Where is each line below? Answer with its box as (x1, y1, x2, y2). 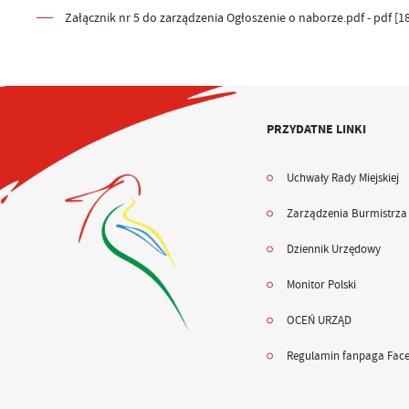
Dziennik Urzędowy (286, 241, 381, 257)
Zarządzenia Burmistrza (286, 205, 407, 221)
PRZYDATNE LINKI (267, 121, 367, 139)
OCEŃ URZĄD (286, 313, 351, 329)
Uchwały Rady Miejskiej (286, 170, 399, 185)
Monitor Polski (286, 278, 356, 293)
